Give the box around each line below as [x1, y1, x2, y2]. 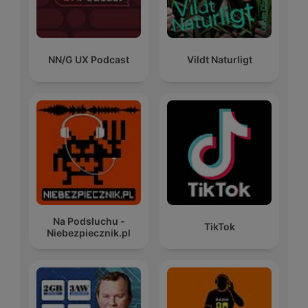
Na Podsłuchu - [52, 214, 125, 227]
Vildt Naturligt [186, 54, 252, 66]
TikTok [203, 221, 235, 233]
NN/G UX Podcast [48, 54, 129, 66]
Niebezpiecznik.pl [47, 226, 131, 239]
